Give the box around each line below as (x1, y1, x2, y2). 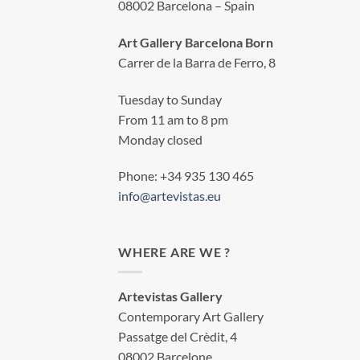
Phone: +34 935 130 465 (118, 168, 254, 184)
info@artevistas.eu (118, 188, 221, 204)
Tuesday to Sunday (118, 91, 222, 107)
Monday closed (118, 131, 202, 147)
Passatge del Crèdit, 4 (118, 328, 237, 344)
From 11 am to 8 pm (118, 111, 228, 127)
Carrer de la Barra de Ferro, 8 (118, 54, 276, 70)
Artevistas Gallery (118, 288, 223, 304)
